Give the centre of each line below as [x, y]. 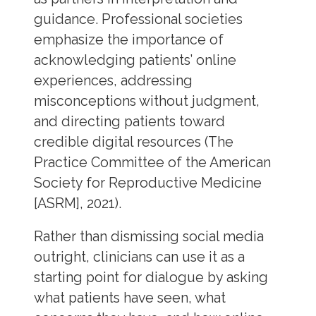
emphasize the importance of [128, 40]
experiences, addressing [113, 81]
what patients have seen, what [129, 298]
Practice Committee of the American [152, 163]
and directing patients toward [129, 122]
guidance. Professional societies [138, 20]
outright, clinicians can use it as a [139, 257]
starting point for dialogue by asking [151, 277]
